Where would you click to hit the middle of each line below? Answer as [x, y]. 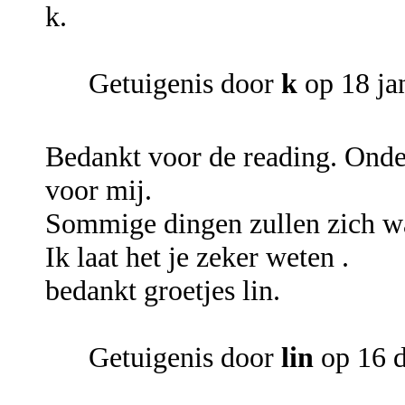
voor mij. [99, 190]
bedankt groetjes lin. [163, 291]
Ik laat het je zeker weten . [197, 257]
